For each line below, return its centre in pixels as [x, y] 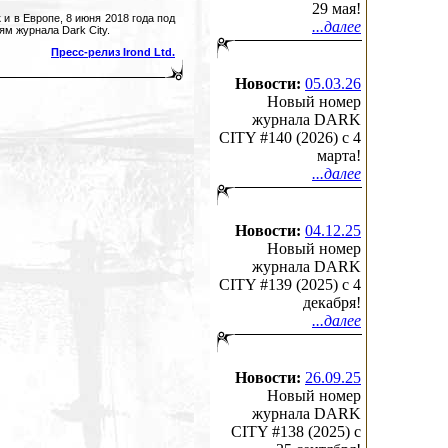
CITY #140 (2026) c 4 [290, 137]
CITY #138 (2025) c [296, 431]
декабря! [332, 302]
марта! [339, 155]
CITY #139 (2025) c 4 [290, 284]
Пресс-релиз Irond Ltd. [113, 52]
